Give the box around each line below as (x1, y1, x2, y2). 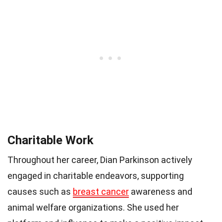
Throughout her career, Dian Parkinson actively (7, 154, 192, 165)
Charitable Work (7, 133, 94, 147)
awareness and (129, 186, 192, 197)
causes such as (7, 186, 73, 197)
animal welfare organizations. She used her (7, 202, 179, 213)
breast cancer (73, 186, 129, 197)
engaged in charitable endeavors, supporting (7, 170, 184, 181)
